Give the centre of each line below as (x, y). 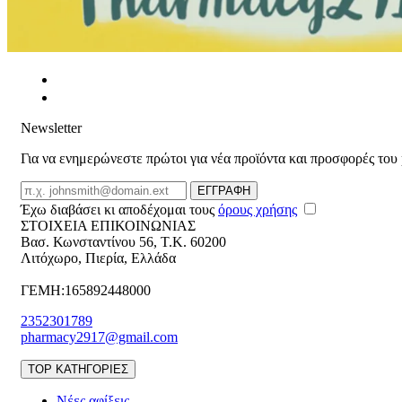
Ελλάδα (153, 258)
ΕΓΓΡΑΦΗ (224, 191)
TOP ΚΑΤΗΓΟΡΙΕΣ (78, 370)
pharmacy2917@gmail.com (99, 337)
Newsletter (51, 128)
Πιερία (105, 258)
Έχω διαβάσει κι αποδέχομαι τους (119, 210)
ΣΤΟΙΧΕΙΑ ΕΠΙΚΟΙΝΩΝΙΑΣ (108, 226)
